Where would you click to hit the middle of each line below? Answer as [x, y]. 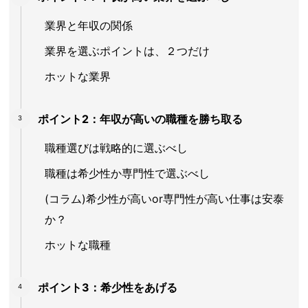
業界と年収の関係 [89, 26]
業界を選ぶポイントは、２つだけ [127, 51]
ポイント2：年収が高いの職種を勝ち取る [140, 119]
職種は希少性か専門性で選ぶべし [127, 174]
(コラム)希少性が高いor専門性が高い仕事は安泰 [164, 199]
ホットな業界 [78, 77]
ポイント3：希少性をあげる [108, 288]
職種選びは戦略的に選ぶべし [116, 148]
